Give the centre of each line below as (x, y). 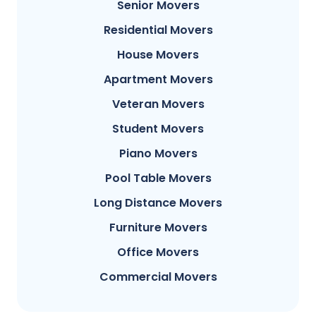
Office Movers (158, 252)
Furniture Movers (158, 227)
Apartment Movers (158, 79)
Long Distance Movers (158, 202)
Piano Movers (158, 153)
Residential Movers (158, 30)
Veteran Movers (158, 104)
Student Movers (158, 128)
